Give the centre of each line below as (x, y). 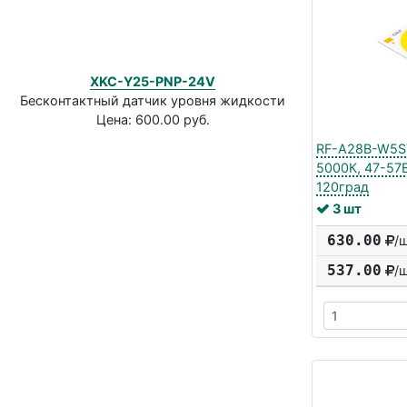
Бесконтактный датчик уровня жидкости (153, 101)
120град (342, 186)
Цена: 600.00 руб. (153, 120)
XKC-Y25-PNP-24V (153, 82)
